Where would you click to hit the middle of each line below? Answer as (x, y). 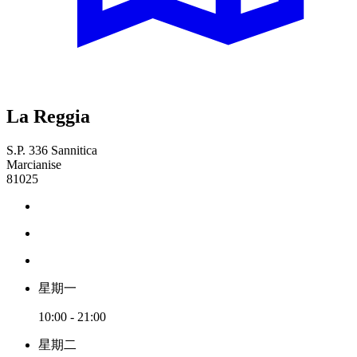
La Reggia (48, 116)
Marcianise (34, 164)
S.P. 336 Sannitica (52, 150)
